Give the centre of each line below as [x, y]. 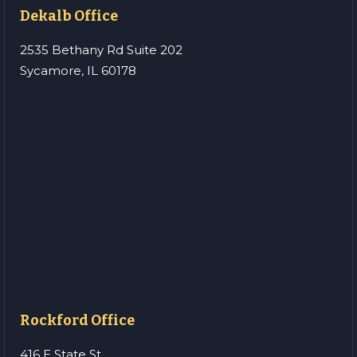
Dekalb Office [69, 16]
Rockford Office [77, 320]
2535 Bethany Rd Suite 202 [101, 49]
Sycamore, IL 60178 [78, 70]
